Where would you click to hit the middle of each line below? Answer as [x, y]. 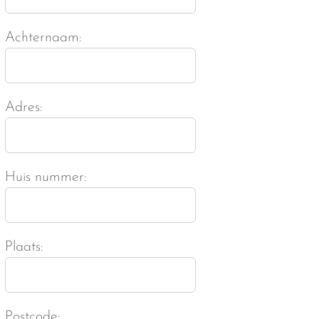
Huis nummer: [46, 177]
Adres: [23, 107]
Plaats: [24, 247]
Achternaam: [43, 37]
